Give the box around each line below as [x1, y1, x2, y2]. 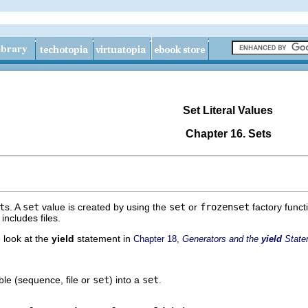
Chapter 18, [133, 233, 182, 244]
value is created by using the [39, 201, 169, 212]
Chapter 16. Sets [185, 128, 272, 140]
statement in [77, 232, 133, 244]
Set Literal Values [183, 104, 273, 116]
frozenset [200, 201, 250, 212]
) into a [109, 274, 142, 285]
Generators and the [182, 233, 261, 244]
